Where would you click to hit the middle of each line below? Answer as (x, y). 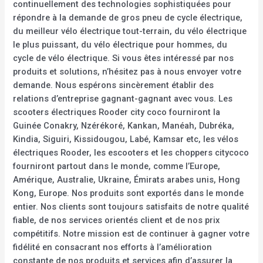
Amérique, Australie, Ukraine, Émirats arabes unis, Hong (127, 180)
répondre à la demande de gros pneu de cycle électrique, (128, 18)
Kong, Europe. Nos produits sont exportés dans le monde (129, 193)
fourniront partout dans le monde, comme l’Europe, (117, 166)
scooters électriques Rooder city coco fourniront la (117, 112)
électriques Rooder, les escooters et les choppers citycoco (131, 153)
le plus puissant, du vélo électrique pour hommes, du (120, 45)
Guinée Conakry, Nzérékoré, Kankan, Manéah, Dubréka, (124, 126)
